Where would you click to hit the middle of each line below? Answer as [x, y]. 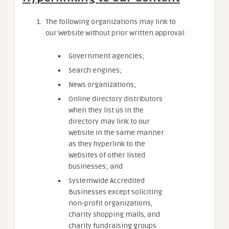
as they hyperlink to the [107, 144]
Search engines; [95, 70]
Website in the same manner [116, 133]
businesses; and [96, 166]
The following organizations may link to [111, 22]
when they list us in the [106, 110]
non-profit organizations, [110, 203]
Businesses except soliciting [115, 192]
